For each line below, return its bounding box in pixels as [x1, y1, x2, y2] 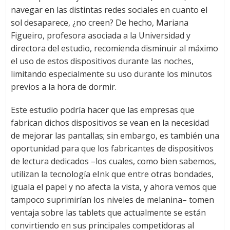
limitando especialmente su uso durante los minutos [10, 68, 212, 80]
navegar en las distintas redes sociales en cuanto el [10, 4, 207, 16]
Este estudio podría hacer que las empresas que [10, 104, 195, 116]
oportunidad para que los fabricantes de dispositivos [10, 143, 214, 155]
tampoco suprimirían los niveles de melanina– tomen [10, 194, 214, 206]
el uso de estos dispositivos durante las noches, [10, 55, 194, 67]
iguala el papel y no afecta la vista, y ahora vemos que [10, 181, 217, 193]
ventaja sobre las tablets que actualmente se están [10, 207, 206, 219]
